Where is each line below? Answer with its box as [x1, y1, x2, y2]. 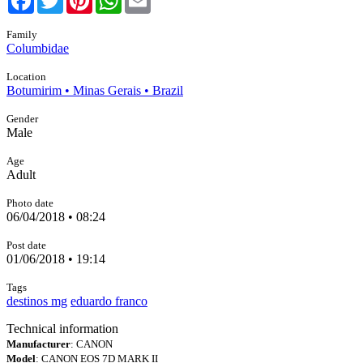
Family [6, 28, 37, 41]
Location [6, 70, 46, 83]
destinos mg [6, 294, 67, 308]
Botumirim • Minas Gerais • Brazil [6, 83, 183, 97]
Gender [6, 113, 38, 125]
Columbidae [6, 41, 69, 55]
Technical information [6, 322, 118, 335]
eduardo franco [70, 294, 147, 308]
